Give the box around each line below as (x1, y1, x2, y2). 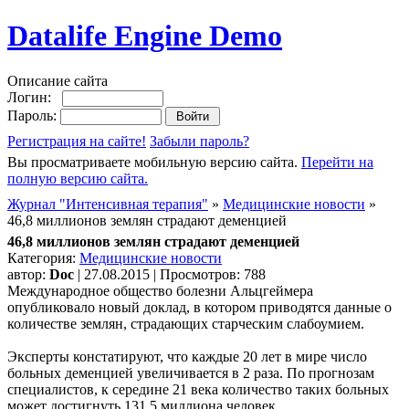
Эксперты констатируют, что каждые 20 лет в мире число (7, 348, 367, 364)
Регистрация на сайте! (7, 132, 146, 149)
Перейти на (301, 153, 373, 170)
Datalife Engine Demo (7, 19, 282, 53)
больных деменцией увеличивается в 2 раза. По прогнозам (7, 364, 374, 381)
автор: (7, 266, 49, 282)
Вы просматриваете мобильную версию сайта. (7, 153, 301, 170)
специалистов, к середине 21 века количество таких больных (7, 381, 389, 397)
